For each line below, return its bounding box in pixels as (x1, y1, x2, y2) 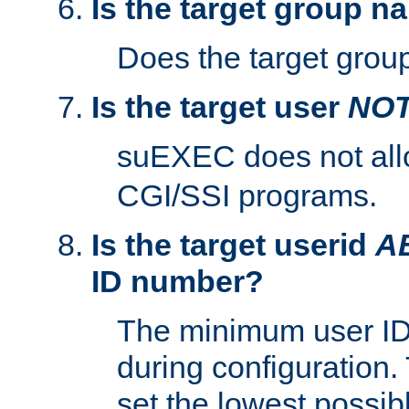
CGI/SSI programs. (117, 178, 377, 214)
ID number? (91, 264, 264, 299)
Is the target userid (91, 227, 375, 263)
